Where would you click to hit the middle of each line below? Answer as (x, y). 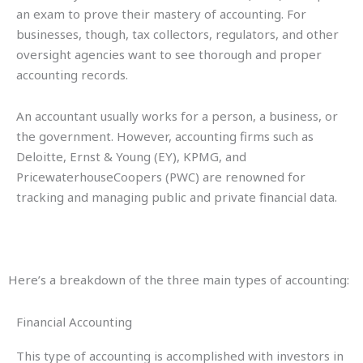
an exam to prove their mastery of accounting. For (161, 14)
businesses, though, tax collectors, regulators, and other (177, 34)
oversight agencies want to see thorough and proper (169, 54)
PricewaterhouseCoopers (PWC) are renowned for (161, 177)
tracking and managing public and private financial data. (177, 197)
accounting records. (72, 75)
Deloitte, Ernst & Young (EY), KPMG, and (131, 157)
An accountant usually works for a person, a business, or (177, 116)
